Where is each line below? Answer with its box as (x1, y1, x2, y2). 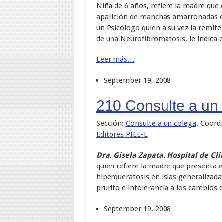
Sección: (96, 118, 126, 128)
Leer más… (96, 55, 135, 64)
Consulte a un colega (125, 118, 196, 128)
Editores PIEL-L (96, 129, 148, 139)
